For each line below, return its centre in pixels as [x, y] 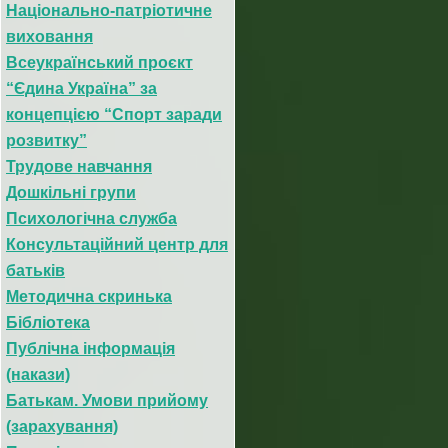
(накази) [38, 374]
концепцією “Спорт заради [114, 114]
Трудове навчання [79, 166]
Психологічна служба [91, 218]
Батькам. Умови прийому [107, 400]
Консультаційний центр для [117, 244]
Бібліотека [48, 322]
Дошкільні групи [71, 192]
